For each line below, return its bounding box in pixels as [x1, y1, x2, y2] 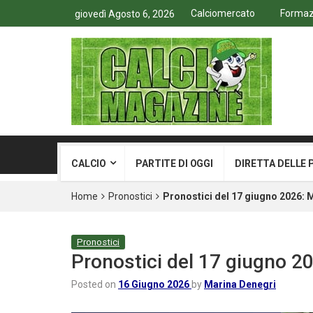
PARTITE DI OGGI [136, 158, 214, 169]
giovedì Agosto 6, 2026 [75, 8, 175, 20]
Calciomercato [191, 8, 255, 19]
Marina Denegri [204, 279, 276, 290]
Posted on [71, 279, 118, 290]
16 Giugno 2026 [118, 279, 189, 290]
